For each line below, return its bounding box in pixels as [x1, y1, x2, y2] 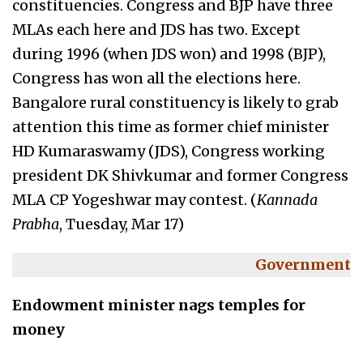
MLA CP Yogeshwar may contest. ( [12, 190, 257, 209]
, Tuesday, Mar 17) [59, 215, 184, 233]
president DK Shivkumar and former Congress [12, 166, 348, 185]
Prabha [12, 215, 59, 233]
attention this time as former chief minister [12, 117, 329, 136]
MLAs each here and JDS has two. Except [12, 20, 301, 39]
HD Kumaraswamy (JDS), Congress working [12, 142, 325, 160]
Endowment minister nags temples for [12, 296, 305, 314]
